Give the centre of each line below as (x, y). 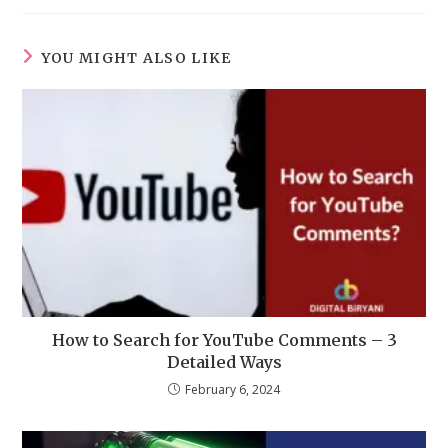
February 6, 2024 (232, 389)
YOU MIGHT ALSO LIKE (136, 58)
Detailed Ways (224, 361)
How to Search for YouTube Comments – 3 (224, 339)
